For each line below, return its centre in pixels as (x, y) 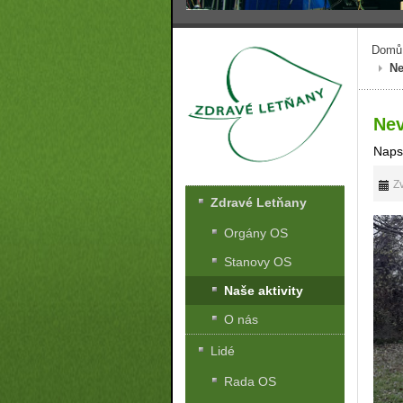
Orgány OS (256, 233)
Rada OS (251, 382)
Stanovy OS (258, 262)
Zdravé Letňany (259, 203)
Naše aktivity (264, 291)
